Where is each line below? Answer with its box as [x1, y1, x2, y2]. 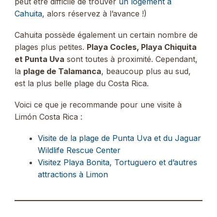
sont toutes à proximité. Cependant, [64, 54, 198, 64]
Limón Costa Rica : [15, 112, 82, 122]
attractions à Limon [38, 170, 108, 180]
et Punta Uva [15, 54, 64, 64]
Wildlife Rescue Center [38, 145, 121, 155]
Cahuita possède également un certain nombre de [15, 30, 198, 40]
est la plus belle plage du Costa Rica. [15, 78, 149, 88]
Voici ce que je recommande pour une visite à [15, 100, 182, 110]
